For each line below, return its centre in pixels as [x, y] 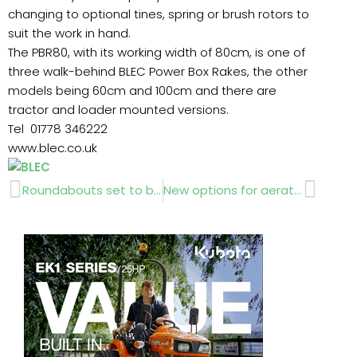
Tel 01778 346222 [58, 129]
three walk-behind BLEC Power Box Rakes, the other [158, 72]
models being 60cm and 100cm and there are [142, 91]
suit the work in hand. [69, 33]
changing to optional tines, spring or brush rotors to [159, 14]
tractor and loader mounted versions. [118, 110]
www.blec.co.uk [53, 148]
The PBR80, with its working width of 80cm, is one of [157, 53]
